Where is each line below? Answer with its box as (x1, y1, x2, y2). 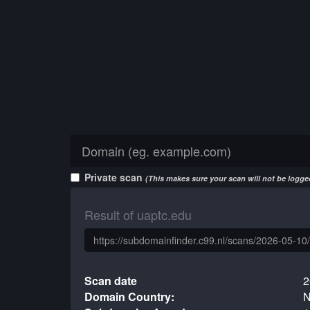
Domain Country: (84, 289, 175, 304)
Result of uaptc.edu (84, 206, 192, 224)
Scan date (84, 273, 138, 289)
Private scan (84, 170, 145, 184)
